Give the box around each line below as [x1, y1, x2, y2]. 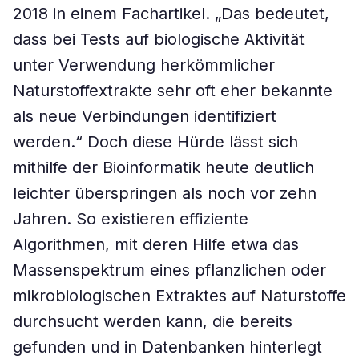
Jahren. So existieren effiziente [13, 209, 248, 228]
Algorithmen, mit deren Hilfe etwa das [13, 235, 299, 254]
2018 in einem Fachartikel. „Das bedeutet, [13, 4, 329, 23]
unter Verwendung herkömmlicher [13, 55, 275, 75]
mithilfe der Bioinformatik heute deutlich [13, 158, 314, 177]
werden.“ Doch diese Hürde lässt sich [13, 132, 298, 151]
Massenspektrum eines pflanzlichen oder [13, 260, 326, 280]
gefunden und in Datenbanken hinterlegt [13, 337, 322, 357]
